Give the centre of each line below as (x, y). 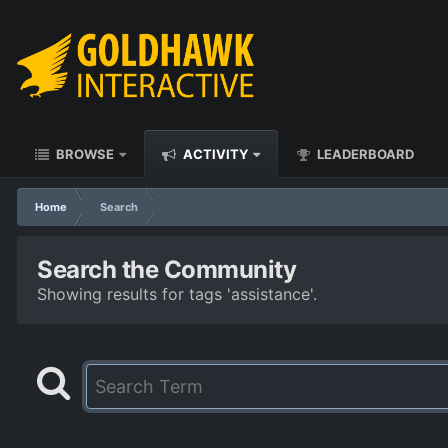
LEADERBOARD (364, 154)
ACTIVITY (214, 154)
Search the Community (167, 269)
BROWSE (83, 154)
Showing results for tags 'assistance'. (177, 294)
